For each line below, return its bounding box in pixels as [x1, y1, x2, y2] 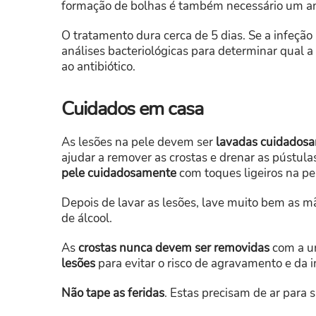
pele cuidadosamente [61, 165, 176, 182]
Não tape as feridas [61, 285, 164, 302]
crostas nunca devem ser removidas [78, 240, 269, 257]
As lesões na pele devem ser [61, 134, 216, 151]
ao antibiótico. [61, 59, 135, 75]
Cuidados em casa [61, 96, 203, 123]
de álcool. [61, 210, 112, 227]
